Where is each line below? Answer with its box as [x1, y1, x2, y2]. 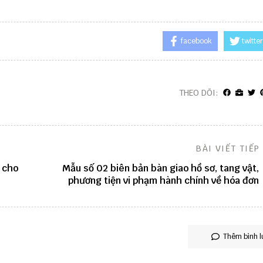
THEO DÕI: [178, 87, 218, 99]
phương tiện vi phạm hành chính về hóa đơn [68, 174, 259, 187]
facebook [180, 36, 212, 46]
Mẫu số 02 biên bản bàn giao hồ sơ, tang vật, [62, 162, 259, 175]
